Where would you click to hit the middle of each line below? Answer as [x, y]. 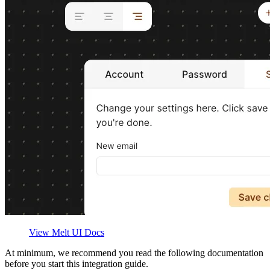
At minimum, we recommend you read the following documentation [134, 253]
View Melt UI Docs [67, 232]
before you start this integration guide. [77, 263]
